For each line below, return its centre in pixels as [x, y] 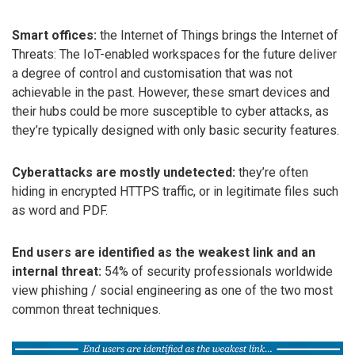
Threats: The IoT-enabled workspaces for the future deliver [174, 55]
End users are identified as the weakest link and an [164, 252]
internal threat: [57, 271]
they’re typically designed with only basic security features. [176, 131]
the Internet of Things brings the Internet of [218, 36]
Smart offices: [54, 36]
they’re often [272, 172]
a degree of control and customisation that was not [152, 74]
